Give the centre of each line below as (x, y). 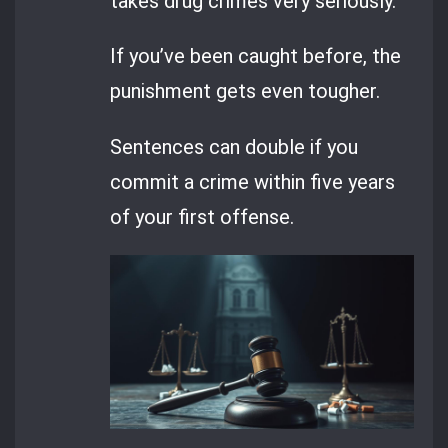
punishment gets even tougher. (245, 91)
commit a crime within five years (253, 181)
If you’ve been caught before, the (256, 56)
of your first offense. (202, 216)
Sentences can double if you (234, 146)
